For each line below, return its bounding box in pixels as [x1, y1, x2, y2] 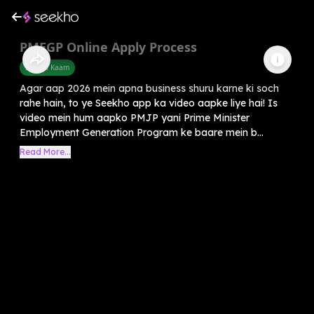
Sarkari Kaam [25, 62, 69, 72]
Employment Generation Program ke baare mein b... [20, 125, 264, 139]
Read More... [20, 146, 71, 157]
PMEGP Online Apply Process [20, 38, 197, 55]
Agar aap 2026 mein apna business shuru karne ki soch [20, 81, 279, 95]
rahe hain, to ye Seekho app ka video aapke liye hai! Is [20, 96, 278, 109]
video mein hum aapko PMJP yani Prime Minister [20, 111, 250, 124]
